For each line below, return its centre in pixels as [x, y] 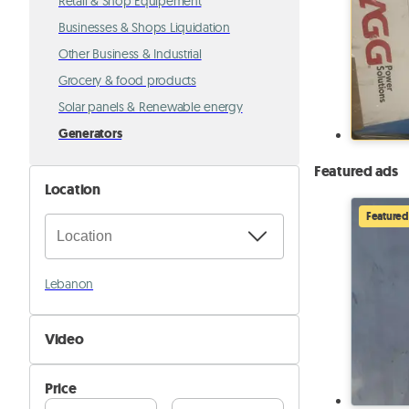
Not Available [110, 365]
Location [73, 189]
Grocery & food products [127, 80]
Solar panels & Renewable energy [151, 107]
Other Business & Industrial [130, 54]
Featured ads [356, 171]
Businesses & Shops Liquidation [144, 27]
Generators [90, 134]
